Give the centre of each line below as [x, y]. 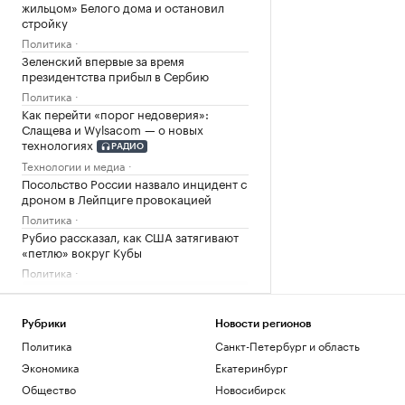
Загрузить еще [135, 303]
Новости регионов [263, 324]
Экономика [50, 367]
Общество [49, 388]
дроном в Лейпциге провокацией [117, 198]
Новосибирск [250, 388]
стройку [45, 21]
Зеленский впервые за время [103, 59]
